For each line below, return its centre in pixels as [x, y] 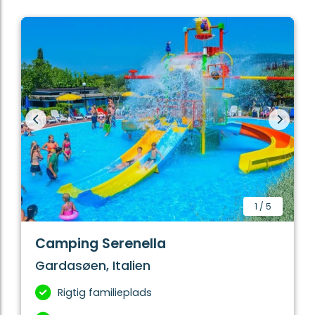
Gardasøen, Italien [93, 266]
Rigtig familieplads [105, 293]
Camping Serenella [101, 244]
